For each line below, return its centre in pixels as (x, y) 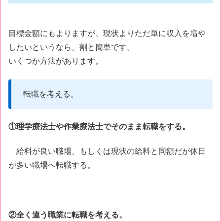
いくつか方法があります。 (56, 61)
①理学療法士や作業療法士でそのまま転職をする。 (99, 127)
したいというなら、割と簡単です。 (72, 47)
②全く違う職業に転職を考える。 (68, 215)
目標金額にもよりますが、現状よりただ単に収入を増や (107, 34)
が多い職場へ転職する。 (52, 165)
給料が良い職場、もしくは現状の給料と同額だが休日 (107, 151)
